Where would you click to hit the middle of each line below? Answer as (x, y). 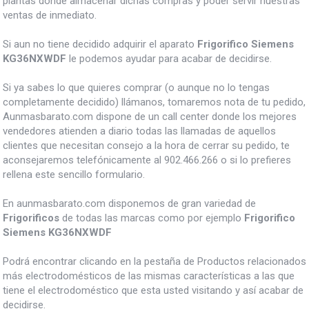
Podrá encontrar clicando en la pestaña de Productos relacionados (154, 261)
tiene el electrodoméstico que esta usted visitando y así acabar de (153, 290)
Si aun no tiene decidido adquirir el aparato (100, 44)
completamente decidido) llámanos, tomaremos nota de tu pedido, (154, 102)
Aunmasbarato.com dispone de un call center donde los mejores (150, 116)
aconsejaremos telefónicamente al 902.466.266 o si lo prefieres (147, 160)
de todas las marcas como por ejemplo (152, 218)
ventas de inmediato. (50, 15)
